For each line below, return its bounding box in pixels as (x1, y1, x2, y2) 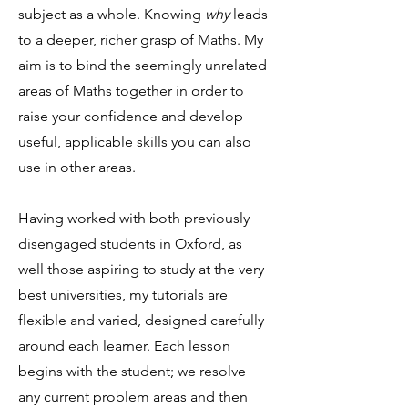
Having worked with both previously (18, 209, 250, 227)
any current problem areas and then (18, 388, 248, 405)
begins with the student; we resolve (18, 362, 246, 380)
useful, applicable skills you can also (18, 133, 251, 150)
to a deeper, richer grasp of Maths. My (18, 31, 263, 48)
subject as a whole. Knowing (18, 5, 205, 23)
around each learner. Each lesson (18, 337, 230, 354)
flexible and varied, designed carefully (18, 311, 264, 329)
